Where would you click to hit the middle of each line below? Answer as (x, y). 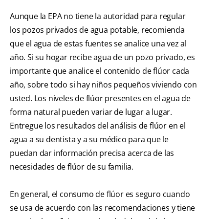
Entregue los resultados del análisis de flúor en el (98, 126)
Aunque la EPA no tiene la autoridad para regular (98, 16)
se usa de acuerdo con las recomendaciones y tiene (103, 208)
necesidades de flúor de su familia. (72, 167)
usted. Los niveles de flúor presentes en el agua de (100, 99)
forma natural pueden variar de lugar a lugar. (91, 112)
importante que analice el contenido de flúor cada (100, 71)
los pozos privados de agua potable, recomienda (97, 30)
